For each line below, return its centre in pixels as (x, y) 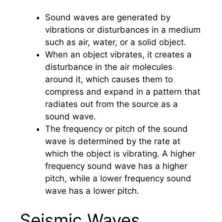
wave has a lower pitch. (92, 191)
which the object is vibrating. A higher (120, 153)
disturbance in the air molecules (109, 67)
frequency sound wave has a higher (116, 166)
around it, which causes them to (109, 79)
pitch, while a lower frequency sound (118, 178)
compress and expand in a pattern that (123, 91)
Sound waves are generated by (108, 17)
